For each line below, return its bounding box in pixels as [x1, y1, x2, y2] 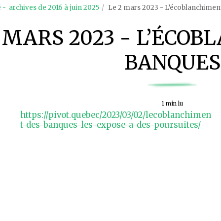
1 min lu [161, 100, 183, 107]
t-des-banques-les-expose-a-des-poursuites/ [20, 119, 201, 130]
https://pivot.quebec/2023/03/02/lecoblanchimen [20, 110, 211, 120]
